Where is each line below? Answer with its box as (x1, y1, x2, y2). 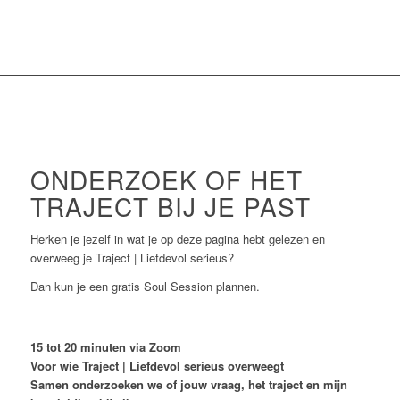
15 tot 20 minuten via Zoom (29, 337, 181, 355)
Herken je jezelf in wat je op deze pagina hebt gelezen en (29, 229, 325, 247)
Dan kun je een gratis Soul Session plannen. (29, 277, 260, 295)
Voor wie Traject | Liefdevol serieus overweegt (29, 356, 284, 374)
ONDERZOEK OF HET (29, 161, 303, 197)
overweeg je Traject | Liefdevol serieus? (29, 248, 234, 266)
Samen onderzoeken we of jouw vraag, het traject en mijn (29, 375, 347, 393)
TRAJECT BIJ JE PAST (29, 187, 311, 224)
